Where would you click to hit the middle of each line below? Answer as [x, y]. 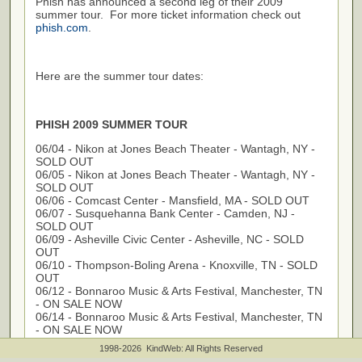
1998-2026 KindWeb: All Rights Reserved [181, 348]
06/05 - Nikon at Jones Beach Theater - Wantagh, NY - [175, 175]
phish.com [61, 27]
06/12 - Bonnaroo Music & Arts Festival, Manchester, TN [179, 291]
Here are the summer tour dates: [119, 76]
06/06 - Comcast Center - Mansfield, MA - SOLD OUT [172, 200]
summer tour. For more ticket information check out [168, 15]
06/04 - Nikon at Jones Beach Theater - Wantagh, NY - [175, 149]
